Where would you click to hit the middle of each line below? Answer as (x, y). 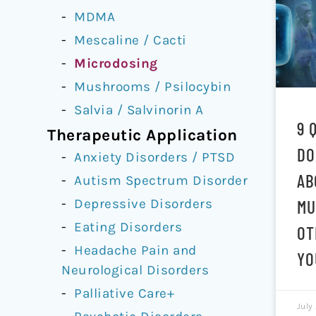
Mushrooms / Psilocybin (153, 86)
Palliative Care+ (124, 293)
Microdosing (116, 63)
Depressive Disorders (144, 203)
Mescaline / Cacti (130, 40)
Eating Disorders (128, 227)
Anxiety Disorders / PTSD (155, 157)
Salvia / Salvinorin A (139, 110)
